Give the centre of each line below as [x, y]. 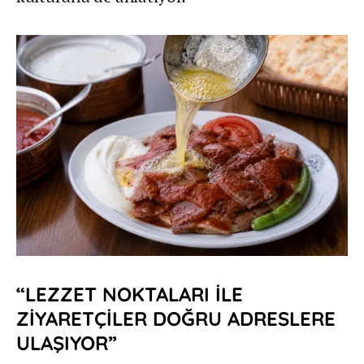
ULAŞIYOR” [67, 343]
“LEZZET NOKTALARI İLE [130, 295]
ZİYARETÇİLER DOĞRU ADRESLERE [176, 319]
